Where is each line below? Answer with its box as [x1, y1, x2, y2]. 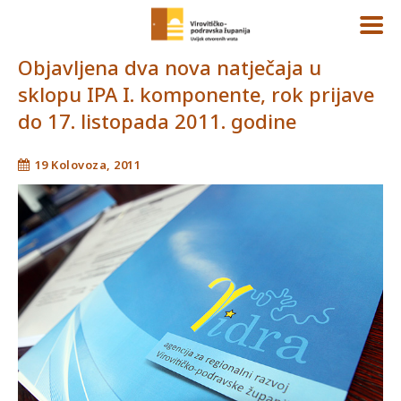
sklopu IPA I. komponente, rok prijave [18, 81, 374, 107]
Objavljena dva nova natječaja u [18, 54, 321, 81]
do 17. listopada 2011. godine [18, 107, 296, 134]
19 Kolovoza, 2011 [34, 156, 141, 173]
